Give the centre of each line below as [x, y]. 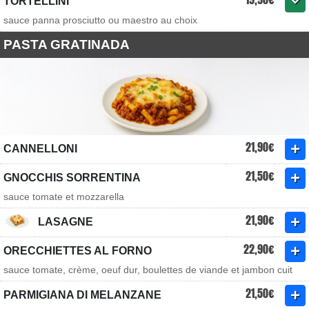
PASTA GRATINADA [67, 44]
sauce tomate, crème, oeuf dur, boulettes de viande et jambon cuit [148, 270]
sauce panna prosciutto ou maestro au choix [100, 20]
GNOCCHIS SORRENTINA [72, 178]
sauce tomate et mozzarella [64, 197]
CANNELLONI [40, 149]
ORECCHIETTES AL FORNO [78, 251]
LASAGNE [66, 222]
